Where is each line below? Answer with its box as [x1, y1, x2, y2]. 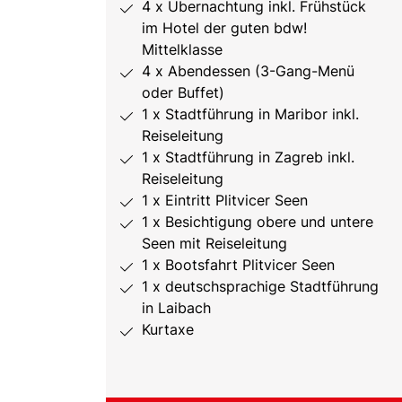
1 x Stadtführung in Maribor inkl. [142, 104, 359, 123]
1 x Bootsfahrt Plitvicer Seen [142, 255, 335, 274]
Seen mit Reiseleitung [142, 233, 287, 252]
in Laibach [142, 298, 211, 317]
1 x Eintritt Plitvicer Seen [142, 190, 308, 209]
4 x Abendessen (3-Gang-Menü [142, 61, 354, 80]
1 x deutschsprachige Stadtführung [142, 276, 379, 295]
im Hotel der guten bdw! [142, 18, 307, 37]
